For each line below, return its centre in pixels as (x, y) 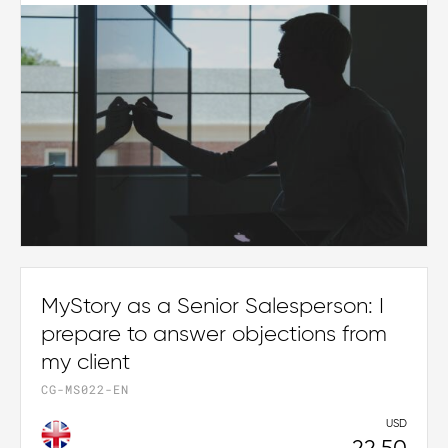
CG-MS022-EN (85, 388)
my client (85, 362)
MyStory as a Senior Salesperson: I (212, 306)
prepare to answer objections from (214, 334)
